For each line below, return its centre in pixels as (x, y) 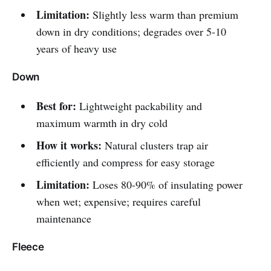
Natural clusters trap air (155, 145)
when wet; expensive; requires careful (118, 202)
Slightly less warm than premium (164, 15)
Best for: (56, 106)
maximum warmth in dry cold (102, 123)
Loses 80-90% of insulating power (166, 185)
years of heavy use (76, 49)
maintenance (64, 219)
